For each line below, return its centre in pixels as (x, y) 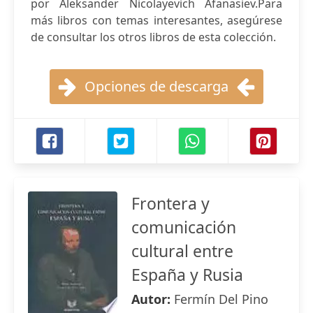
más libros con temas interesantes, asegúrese (156, 20)
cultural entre (182, 251)
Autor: (153, 299)
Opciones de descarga (156, 86)
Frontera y (170, 203)
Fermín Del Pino (221, 299)
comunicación (184, 227)
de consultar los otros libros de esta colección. (153, 37)
